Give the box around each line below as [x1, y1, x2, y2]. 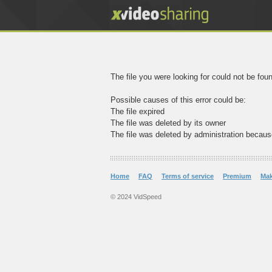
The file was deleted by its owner [110, 118, 226, 127]
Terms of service [161, 172, 214, 180]
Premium [223, 172, 251, 180]
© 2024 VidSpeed [110, 193, 161, 200]
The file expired [110, 107, 165, 116]
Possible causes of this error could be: [110, 95, 246, 104]
